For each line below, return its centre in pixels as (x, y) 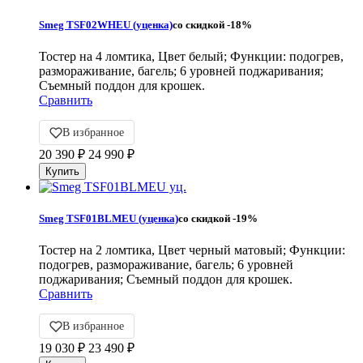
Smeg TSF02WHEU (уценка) (106, 24)
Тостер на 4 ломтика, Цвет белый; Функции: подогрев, (191, 57)
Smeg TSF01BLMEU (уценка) (109, 219)
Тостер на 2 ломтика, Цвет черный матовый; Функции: (192, 250)
